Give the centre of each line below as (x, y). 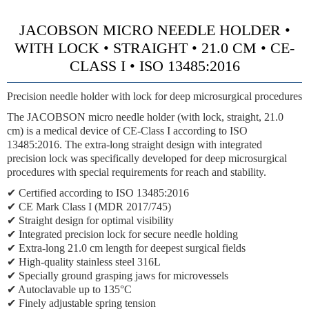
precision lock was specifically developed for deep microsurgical (147, 158)
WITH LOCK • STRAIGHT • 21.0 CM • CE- (154, 48)
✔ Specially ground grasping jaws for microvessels (118, 276)
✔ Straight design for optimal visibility (90, 220)
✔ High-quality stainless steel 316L (84, 262)
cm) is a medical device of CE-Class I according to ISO (127, 131)
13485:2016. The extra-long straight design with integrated (134, 144)
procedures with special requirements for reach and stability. (137, 172)
